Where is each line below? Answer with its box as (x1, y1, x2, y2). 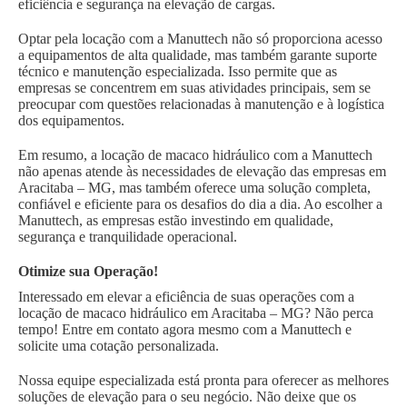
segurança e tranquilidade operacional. (18, 229, 237, 245)
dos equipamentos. (18, 113, 124, 129)
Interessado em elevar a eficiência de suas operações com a (18, 289, 354, 305)
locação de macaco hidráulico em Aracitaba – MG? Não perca (18, 305, 373, 322)
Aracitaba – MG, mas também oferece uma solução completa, (18, 180, 371, 196)
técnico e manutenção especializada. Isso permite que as (18, 64, 337, 80)
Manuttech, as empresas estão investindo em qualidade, (18, 213, 333, 229)
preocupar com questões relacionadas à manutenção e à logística (18, 96, 384, 113)
